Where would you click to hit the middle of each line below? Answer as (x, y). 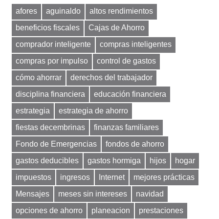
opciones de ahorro (49, 210)
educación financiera (130, 94)
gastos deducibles (47, 160)
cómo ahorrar (39, 77)
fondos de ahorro (135, 144)
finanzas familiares (126, 127)
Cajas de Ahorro (117, 27)
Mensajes (33, 194)
